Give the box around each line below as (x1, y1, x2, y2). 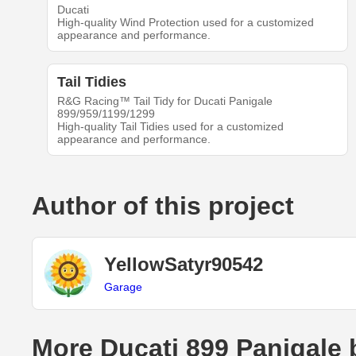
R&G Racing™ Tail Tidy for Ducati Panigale (56, 95, 273, 108)
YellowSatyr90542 (104, 253, 263, 275)
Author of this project (32, 192, 294, 221)
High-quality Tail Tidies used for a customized (56, 120, 284, 133)
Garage (104, 280, 142, 293)
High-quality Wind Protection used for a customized (56, 16, 314, 29)
